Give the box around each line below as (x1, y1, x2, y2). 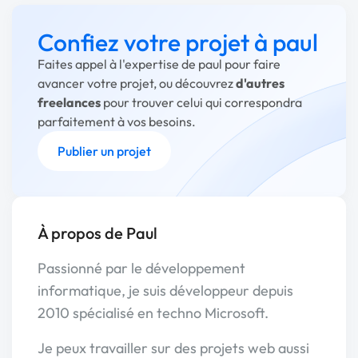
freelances (38, 94, 101, 110)
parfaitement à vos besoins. (38, 113, 196, 129)
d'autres (236, 75, 284, 91)
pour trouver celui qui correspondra (101, 94, 302, 110)
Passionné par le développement (38, 259, 245, 277)
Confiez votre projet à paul (38, 27, 318, 58)
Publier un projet (58, 143, 151, 159)
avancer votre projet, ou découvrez (38, 75, 236, 91)
